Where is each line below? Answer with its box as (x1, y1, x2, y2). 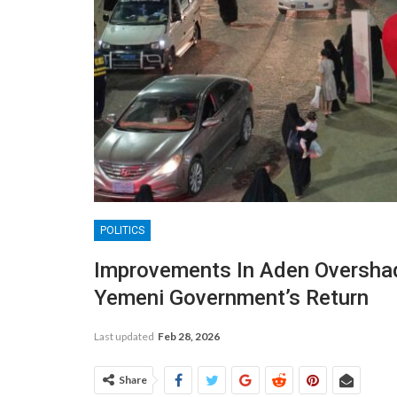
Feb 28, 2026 (158, 329, 220, 343)
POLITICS (100, 223, 144, 237)
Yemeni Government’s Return (94, 284, 369, 310)
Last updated (94, 329, 156, 343)
